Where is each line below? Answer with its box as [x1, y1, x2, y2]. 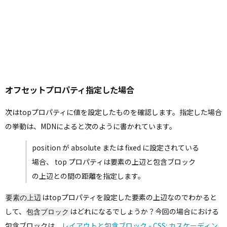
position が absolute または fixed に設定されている [32, 142, 199, 153]
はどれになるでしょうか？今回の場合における [69, 206, 219, 216]
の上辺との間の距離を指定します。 [32, 170, 145, 181]
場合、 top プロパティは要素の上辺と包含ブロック [32, 156, 196, 167]
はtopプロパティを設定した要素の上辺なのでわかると [42, 192, 217, 202]
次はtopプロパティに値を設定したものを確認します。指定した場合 [5, 106, 222, 117]
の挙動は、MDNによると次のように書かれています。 [5, 121, 176, 131]
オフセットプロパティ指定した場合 [5, 83, 134, 96]
